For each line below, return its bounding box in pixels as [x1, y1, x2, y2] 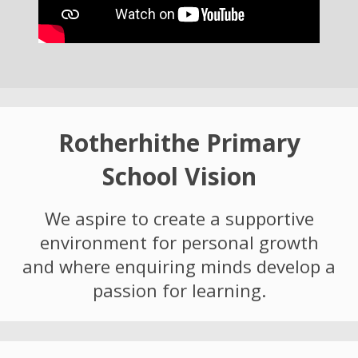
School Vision [101, 160, 257, 193]
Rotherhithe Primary [58, 126, 300, 160]
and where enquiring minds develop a [22, 254, 336, 279]
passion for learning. [92, 278, 266, 303]
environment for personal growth [39, 230, 319, 255]
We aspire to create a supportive [44, 206, 314, 231]
